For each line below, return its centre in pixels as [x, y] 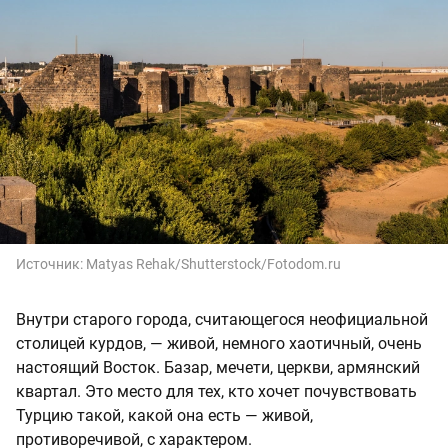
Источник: [51, 264]
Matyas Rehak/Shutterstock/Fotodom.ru [213, 264]
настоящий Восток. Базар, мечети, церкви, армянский [218, 368]
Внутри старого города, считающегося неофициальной [222, 320]
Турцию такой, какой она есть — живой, [164, 416]
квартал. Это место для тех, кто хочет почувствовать [216, 392]
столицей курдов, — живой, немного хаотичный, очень [219, 344]
